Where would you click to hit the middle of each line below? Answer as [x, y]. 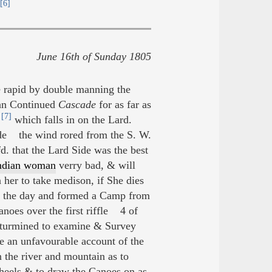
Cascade [77, 104]
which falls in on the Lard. [71, 119]
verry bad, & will [95, 165]
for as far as [123, 104]
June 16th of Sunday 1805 [93, 56]
